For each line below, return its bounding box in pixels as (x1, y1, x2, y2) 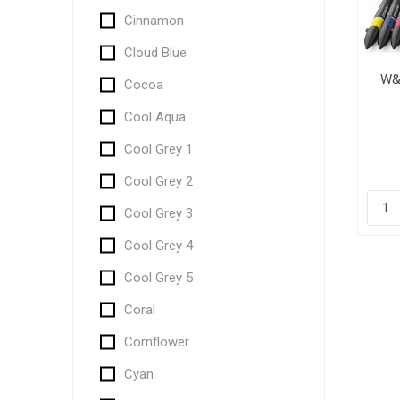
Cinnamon (123, 12, 184, 29)
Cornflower (123, 334, 189, 350)
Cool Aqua (123, 109, 186, 125)
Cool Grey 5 (123, 270, 193, 286)
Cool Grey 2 (123, 173, 193, 189)
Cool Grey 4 (123, 237, 193, 254)
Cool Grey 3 (123, 205, 193, 221)
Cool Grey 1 (123, 141, 193, 157)
